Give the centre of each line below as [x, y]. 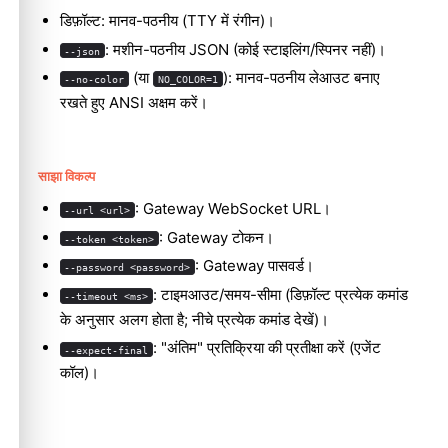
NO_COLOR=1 [187, 79]
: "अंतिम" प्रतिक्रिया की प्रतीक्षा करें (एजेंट [267, 348]
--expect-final [106, 349]
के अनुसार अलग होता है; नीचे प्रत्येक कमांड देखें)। [194, 319]
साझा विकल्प [66, 176]
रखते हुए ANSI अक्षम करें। [133, 103]
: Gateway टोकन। [217, 237]
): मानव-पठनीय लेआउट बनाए [301, 78]
